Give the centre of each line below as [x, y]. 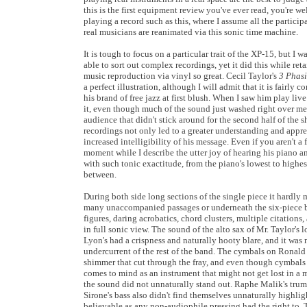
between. [100, 174]
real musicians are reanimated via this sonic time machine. [191, 32]
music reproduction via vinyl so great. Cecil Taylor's [181, 76]
